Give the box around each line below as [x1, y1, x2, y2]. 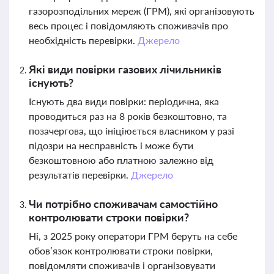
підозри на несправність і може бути [29, 139, 193, 151]
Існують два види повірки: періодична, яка [29, 95, 219, 107]
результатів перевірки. [29, 169, 131, 180]
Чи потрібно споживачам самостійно [29, 197, 218, 210]
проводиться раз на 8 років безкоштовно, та [29, 110, 227, 122]
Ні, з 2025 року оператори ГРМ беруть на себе [29, 230, 237, 242]
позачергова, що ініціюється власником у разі [29, 125, 234, 136]
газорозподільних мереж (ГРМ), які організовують [29, 5, 254, 17]
